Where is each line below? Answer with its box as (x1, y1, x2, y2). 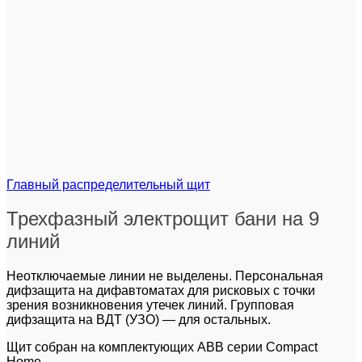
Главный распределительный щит (6, 177, 210, 192)
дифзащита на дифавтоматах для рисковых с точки (6, 284, 315, 298)
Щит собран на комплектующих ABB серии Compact (6, 340, 318, 355)
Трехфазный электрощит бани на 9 (6, 208, 319, 230)
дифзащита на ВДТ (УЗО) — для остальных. (6, 313, 274, 327)
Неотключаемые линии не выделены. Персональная (6, 269, 323, 284)
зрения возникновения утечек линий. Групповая (6, 298, 294, 313)
